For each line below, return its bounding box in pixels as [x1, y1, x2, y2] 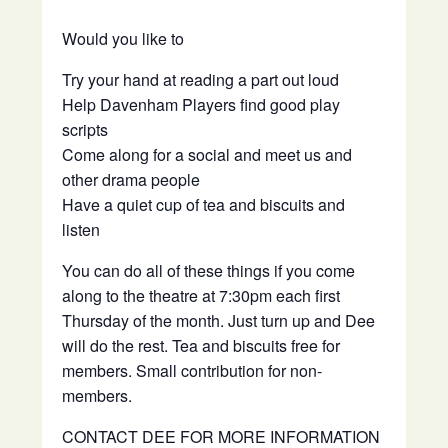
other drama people [62, 168, 201, 191]
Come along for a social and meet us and [62, 143, 353, 166]
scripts [62, 118, 109, 141]
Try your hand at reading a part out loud [62, 68, 340, 91]
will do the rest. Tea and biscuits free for [62, 334, 341, 357]
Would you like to [62, 27, 185, 50]
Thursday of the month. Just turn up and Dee [62, 309, 376, 332]
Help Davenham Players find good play [62, 93, 341, 116]
